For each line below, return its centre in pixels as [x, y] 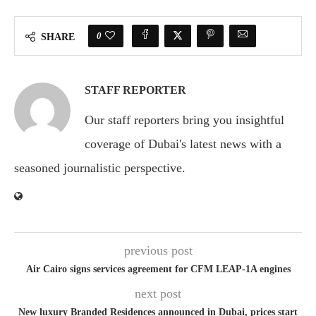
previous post [158, 250]
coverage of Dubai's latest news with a [183, 144]
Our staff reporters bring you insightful [184, 120]
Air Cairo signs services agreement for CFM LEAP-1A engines [158, 269]
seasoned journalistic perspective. [100, 168]
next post [158, 293]
